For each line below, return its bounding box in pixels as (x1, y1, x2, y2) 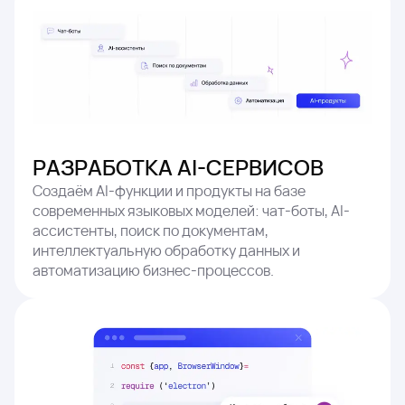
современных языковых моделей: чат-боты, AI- (33, 201, 350, 221)
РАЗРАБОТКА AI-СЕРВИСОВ (33, 152, 324, 183)
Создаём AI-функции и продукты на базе (33, 181, 306, 202)
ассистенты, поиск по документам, (33, 221, 268, 241)
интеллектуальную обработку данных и (33, 240, 300, 261)
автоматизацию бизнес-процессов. (33, 260, 274, 281)
